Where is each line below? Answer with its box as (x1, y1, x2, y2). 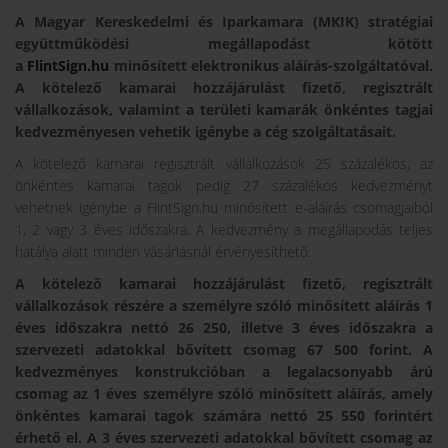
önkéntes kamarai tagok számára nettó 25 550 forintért (15, 406, 433, 426)
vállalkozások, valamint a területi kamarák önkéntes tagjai (15, 100, 433, 120)
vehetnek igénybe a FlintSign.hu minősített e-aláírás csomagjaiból (15, 198, 433, 218)
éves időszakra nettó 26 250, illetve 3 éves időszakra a (15, 318, 433, 338)
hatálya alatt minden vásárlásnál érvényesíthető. (15, 242, 311, 262)
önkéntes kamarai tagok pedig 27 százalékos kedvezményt (15, 176, 433, 196)
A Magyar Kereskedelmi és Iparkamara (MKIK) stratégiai (15, 12, 433, 32)
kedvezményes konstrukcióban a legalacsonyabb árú (15, 362, 433, 382)
